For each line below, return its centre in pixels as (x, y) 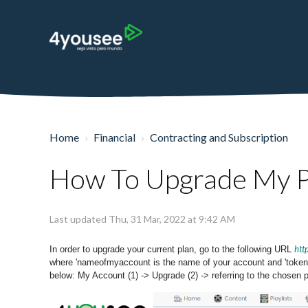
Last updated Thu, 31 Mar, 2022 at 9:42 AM (142, 219)
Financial (114, 137)
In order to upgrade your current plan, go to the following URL (172, 249)
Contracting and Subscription (219, 137)
